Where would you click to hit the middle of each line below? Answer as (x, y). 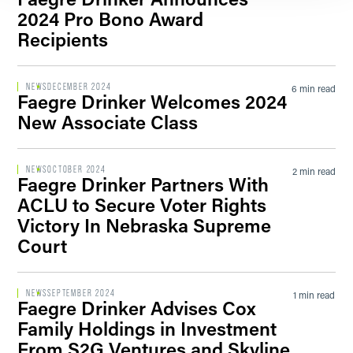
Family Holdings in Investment (147, 328)
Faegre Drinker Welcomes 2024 (152, 101)
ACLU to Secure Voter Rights (142, 204)
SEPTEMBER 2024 (82, 293)
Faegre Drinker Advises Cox (137, 308)
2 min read (314, 171)
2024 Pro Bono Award (110, 19)
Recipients (63, 39)
